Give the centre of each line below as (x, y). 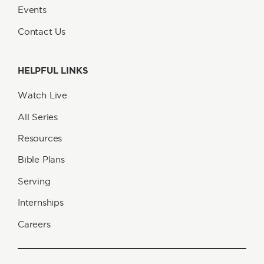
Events (32, 10)
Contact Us (42, 31)
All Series (38, 117)
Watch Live (42, 95)
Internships (41, 203)
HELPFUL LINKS (53, 71)
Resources (40, 138)
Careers (34, 224)
